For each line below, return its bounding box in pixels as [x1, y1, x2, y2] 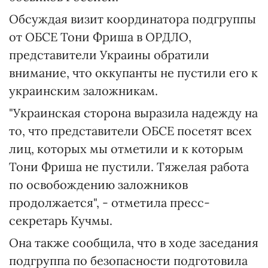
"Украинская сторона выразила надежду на [9, 105, 258, 120]
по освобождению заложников [9, 177, 188, 192]
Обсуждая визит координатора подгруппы [9, 11, 256, 26]
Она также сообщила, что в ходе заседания [9, 235, 258, 250]
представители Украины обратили [9, 47, 209, 62]
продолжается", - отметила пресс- [9, 195, 210, 210]
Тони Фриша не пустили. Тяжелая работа [9, 159, 249, 174]
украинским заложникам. [9, 83, 158, 98]
